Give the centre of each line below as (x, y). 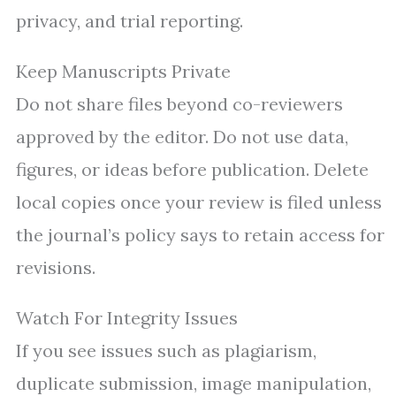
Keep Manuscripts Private (123, 72)
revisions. (56, 268)
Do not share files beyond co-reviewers (179, 104)
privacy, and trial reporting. (129, 21)
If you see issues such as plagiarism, (166, 351)
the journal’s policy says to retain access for (200, 235)
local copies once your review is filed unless (199, 202)
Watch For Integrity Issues (127, 318)
